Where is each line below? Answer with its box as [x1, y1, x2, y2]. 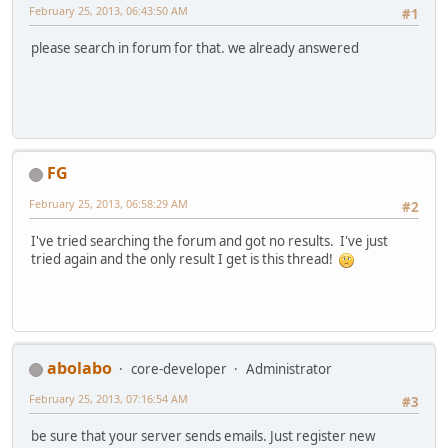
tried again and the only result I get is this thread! [31, 250, 339, 269]
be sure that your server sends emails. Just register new [31, 427, 375, 446]
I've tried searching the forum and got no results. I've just [31, 232, 388, 251]
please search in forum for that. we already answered [31, 39, 359, 58]
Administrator [246, 360, 332, 379]
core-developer [131, 360, 227, 379]
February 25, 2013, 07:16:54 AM [29, 391, 188, 407]
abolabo [47, 357, 112, 380]
